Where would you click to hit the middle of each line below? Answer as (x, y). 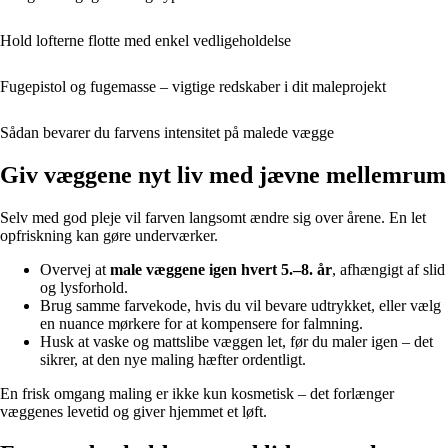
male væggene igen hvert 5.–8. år (221, 269)
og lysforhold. (84, 287)
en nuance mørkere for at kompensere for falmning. (201, 323)
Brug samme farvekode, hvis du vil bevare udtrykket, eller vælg (240, 305)
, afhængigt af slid (388, 269)
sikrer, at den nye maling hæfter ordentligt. (173, 359)
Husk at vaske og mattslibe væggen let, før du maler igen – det (236, 341)
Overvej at (75, 269)
